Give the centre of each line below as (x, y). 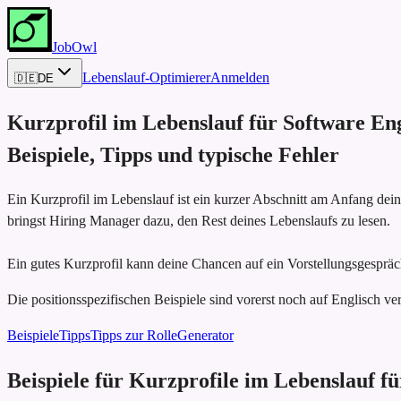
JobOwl (74, 47)
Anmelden (240, 77)
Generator (205, 335)
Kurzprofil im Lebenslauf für (142, 122)
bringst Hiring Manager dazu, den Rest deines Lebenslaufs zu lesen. (199, 220)
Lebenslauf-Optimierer (146, 77)
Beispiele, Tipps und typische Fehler (173, 154)
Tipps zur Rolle (134, 335)
